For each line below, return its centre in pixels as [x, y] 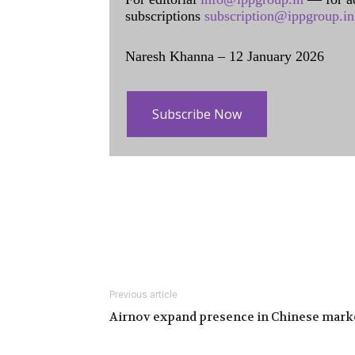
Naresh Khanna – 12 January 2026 [225, 56]
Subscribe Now [197, 114]
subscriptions [165, 16]
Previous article [143, 295]
